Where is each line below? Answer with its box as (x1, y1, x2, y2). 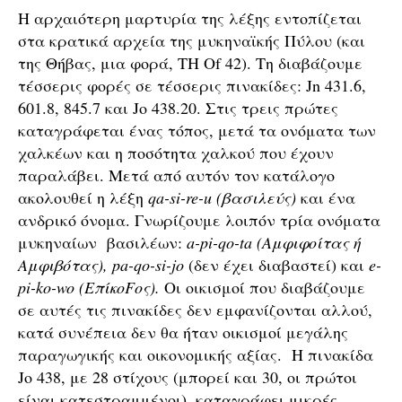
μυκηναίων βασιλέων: (18, 232, 187, 253)
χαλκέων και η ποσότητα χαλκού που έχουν (18, 142, 334, 163)
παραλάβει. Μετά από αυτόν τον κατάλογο (18, 164, 335, 186)
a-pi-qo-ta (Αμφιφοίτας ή (187, 232, 361, 253)
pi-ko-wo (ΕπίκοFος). (18, 276, 160, 298)
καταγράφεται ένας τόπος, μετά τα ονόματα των (18, 119, 376, 141)
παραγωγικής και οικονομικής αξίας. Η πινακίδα (18, 344, 373, 365)
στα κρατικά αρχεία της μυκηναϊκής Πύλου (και (18, 30, 365, 51)
